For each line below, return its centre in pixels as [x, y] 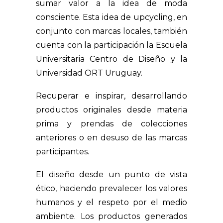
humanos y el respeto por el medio [111, 202]
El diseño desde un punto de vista [111, 174]
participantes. [62, 152]
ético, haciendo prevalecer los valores [111, 188]
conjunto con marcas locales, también [111, 31]
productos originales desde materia [111, 110]
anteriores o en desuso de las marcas [111, 138]
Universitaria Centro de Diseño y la [111, 59]
